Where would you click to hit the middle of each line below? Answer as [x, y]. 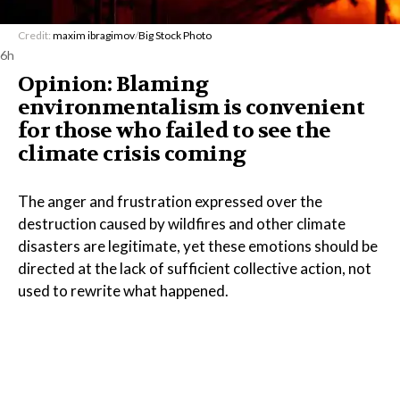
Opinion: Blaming [113, 84]
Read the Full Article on [96, 336]
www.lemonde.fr [216, 336]
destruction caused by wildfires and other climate [182, 224]
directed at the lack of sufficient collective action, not [195, 268]
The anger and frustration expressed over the [170, 201]
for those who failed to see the [175, 131]
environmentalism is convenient [191, 108]
